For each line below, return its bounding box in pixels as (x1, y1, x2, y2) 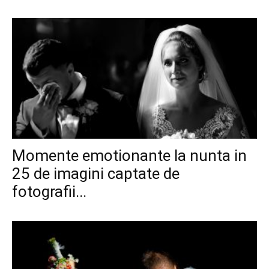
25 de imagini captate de (12, 165, 180, 183)
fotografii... (12, 183, 86, 201)
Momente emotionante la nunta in (12, 147, 247, 165)
